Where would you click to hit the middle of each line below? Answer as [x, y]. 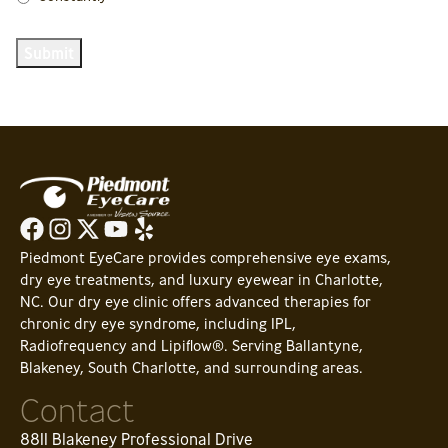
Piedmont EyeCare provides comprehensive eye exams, [205, 257]
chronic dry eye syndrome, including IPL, [158, 323]
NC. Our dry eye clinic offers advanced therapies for [195, 301]
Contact [77, 411]
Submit [49, 53]
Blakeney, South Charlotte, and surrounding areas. [191, 367]
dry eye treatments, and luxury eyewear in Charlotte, [201, 279]
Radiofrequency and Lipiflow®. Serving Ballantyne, [191, 345]
